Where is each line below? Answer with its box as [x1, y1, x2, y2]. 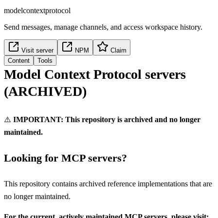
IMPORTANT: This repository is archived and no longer [13, 115, 200, 124]
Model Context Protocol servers [4, 67, 186, 82]
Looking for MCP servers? [4, 152, 127, 164]
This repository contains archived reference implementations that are [4, 180, 212, 188]
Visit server [21, 47, 54, 54]
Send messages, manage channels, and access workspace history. [4, 23, 202, 32]
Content [8, 57, 30, 65]
